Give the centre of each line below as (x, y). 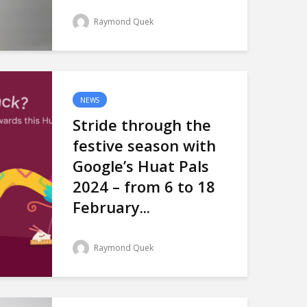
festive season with (144, 145)
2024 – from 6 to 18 (144, 186)
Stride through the (142, 125)
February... (111, 207)
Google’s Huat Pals (141, 166)
